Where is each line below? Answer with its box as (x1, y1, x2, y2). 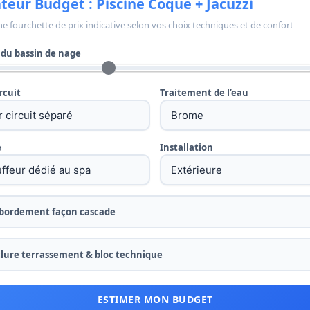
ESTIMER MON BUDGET (97, 292, 213, 306)
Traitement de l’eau (160, 86, 248, 99)
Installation (160, 140, 213, 154)
